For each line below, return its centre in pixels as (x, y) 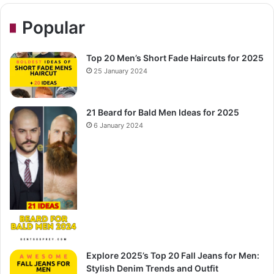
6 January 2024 (118, 126)
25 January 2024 (120, 71)
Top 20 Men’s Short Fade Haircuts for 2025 (175, 58)
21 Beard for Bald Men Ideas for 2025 (163, 113)
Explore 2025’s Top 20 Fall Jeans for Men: (173, 256)
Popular (54, 28)
